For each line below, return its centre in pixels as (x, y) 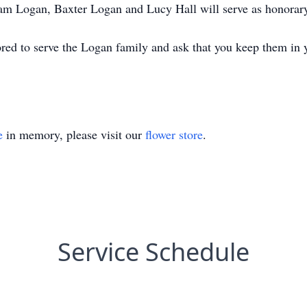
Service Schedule (153, 252)
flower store (174, 134)
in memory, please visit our (74, 134)
